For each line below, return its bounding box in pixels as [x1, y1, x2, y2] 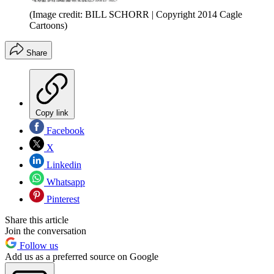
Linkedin [44, 160, 81, 171]
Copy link [35, 108, 68, 118]
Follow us [17, 240, 58, 251]
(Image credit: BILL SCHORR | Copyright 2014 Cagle [29, 9, 242, 20]
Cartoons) [29, 20, 67, 31]
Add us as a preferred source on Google [5, 251, 158, 262]
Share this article [5, 215, 68, 226]
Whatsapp [44, 177, 85, 188]
